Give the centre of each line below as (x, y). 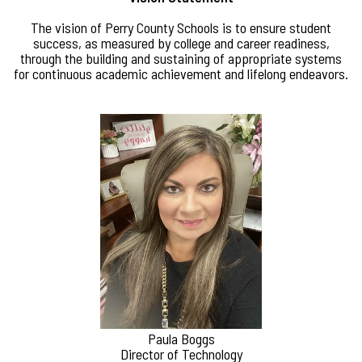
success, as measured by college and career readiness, (181, 43)
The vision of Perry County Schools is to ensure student (181, 28)
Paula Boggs (181, 339)
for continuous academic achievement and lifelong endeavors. (181, 74)
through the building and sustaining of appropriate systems (181, 59)
